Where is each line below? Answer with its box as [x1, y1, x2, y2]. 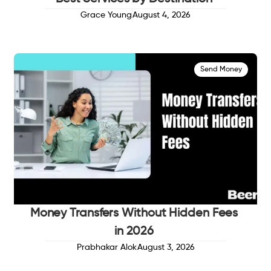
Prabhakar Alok [76, 243, 137, 252]
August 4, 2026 [132, 11, 191, 20]
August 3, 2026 [137, 243, 195, 252]
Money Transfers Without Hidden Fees [30, 207, 238, 220]
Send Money [200, 66, 242, 74]
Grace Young [80, 11, 132, 20]
